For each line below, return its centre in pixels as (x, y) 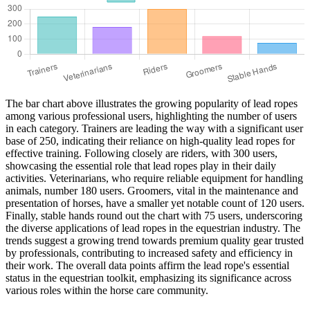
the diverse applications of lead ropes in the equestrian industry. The (153, 228)
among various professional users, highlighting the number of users (151, 116)
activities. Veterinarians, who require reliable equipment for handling (154, 179)
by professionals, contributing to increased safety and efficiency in (149, 253)
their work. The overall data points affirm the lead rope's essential (147, 266)
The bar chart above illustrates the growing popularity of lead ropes (152, 104)
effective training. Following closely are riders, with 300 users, (142, 154)
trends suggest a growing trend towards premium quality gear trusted (155, 241)
